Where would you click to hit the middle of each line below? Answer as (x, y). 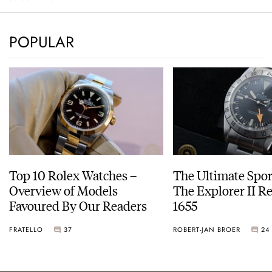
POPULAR (42, 42)
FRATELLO (26, 229)
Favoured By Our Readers (78, 205)
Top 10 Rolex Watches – (73, 175)
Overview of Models (63, 190)
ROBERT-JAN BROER (207, 229)
